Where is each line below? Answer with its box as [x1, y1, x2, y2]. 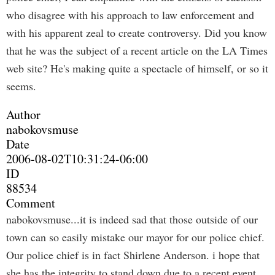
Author [6, 106, 41, 123]
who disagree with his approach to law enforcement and [6, 7, 254, 22]
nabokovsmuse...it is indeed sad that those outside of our [6, 212, 258, 227]
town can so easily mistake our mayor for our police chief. [6, 230, 265, 244]
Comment [6, 195, 55, 211]
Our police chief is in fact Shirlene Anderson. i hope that [6, 247, 260, 262]
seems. [6, 79, 36, 93]
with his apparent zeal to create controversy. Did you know [6, 25, 267, 40]
